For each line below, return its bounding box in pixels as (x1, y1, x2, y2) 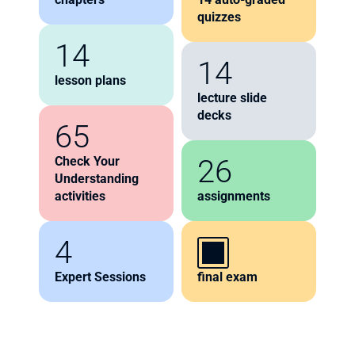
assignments (197, 189, 270, 204)
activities (55, 189, 105, 204)
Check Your (55, 154, 120, 169)
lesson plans (55, 73, 126, 88)
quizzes (197, 10, 241, 25)
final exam (197, 269, 258, 284)
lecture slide (197, 90, 267, 105)
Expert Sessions (55, 269, 146, 284)
